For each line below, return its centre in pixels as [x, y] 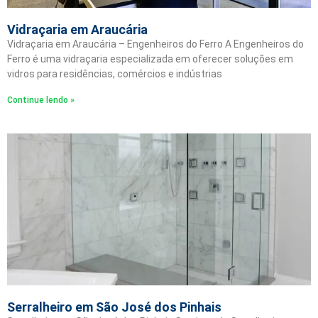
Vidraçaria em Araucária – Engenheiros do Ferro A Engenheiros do [155, 44]
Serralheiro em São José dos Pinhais [114, 307]
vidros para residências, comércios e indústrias [115, 74]
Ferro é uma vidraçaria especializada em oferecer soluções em [150, 59]
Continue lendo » [41, 100]
